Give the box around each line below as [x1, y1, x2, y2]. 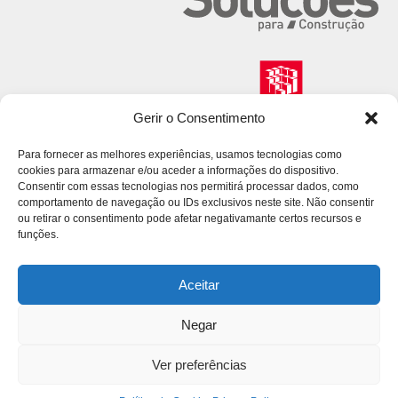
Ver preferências [151, 356, 247, 372]
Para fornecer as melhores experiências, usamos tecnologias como [18, 148, 342, 161]
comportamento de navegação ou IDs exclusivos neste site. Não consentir [18, 196, 374, 209]
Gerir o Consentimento [133, 110, 265, 125]
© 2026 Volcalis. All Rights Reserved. [92, 338, 306, 354]
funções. [18, 228, 59, 241]
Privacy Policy [31, 368, 115, 383]
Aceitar [179, 276, 219, 292]
